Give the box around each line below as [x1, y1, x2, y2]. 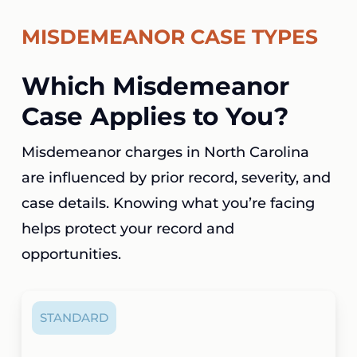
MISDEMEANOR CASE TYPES [21, 24, 318, 49]
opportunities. [21, 245, 121, 263]
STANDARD [40, 310, 109, 326]
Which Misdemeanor [21, 70, 289, 101]
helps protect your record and [21, 219, 234, 237]
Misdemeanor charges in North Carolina [21, 143, 309, 161]
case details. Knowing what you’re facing [21, 194, 315, 212]
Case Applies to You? [21, 100, 288, 131]
